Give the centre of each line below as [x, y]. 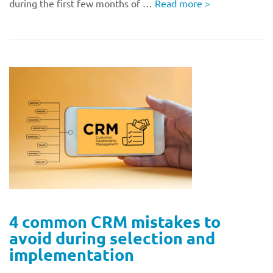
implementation [72, 254]
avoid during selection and [112, 238]
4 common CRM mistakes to [115, 221]
